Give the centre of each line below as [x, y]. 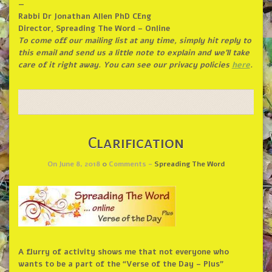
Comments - [131, 164]
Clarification [136, 143]
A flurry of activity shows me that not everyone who [123, 252]
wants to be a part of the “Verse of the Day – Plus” [121, 264]
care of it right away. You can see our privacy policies [125, 65]
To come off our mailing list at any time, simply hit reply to [134, 40]
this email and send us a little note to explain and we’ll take [134, 53]
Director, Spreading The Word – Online [94, 28]
